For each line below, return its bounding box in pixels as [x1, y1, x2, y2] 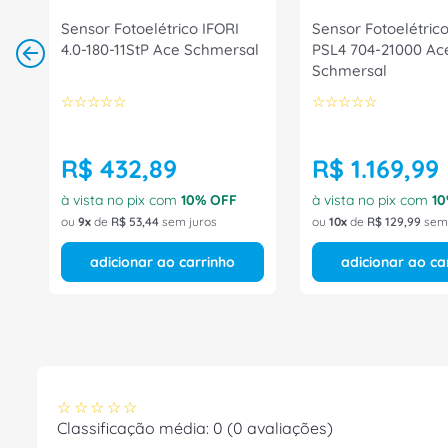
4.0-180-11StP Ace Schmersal [61, 40, 261, 59]
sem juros [159, 214, 217, 229]
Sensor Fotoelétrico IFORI [61, 19, 239, 38]
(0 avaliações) [227, 417, 333, 438]
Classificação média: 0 [57, 417, 223, 438]
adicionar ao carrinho [90, 253, 235, 271]
